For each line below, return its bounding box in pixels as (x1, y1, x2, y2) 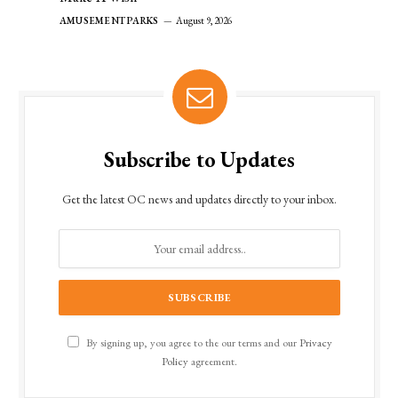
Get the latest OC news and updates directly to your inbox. (62, 191, 337, 208)
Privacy (298, 335, 332, 351)
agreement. (188, 354, 237, 370)
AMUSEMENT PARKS (60, 14, 159, 28)
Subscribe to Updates (104, 146, 295, 174)
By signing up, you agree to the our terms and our (83, 335, 299, 351)
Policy (162, 354, 188, 370)
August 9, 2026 (176, 14, 233, 28)
